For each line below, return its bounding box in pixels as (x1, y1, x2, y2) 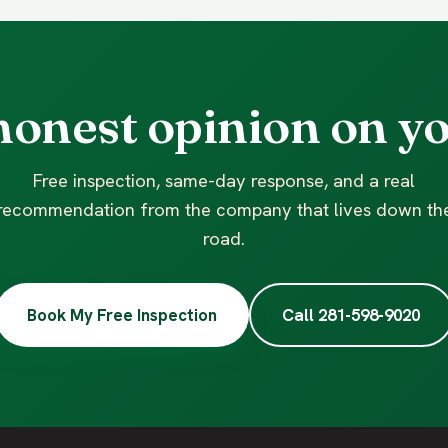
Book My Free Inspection (26, 303, 217, 326)
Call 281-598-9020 (282, 303, 420, 326)
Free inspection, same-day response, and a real (33, 168, 415, 193)
